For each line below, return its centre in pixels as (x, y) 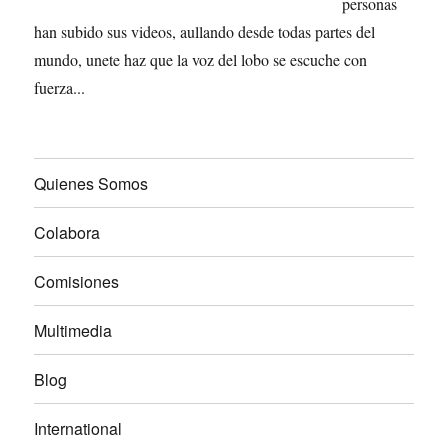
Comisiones (77, 281)
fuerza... (60, 87)
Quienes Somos (91, 183)
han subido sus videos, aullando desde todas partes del (205, 31)
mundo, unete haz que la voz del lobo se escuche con (201, 59)
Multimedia (73, 330)
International (78, 428)
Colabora (67, 232)
